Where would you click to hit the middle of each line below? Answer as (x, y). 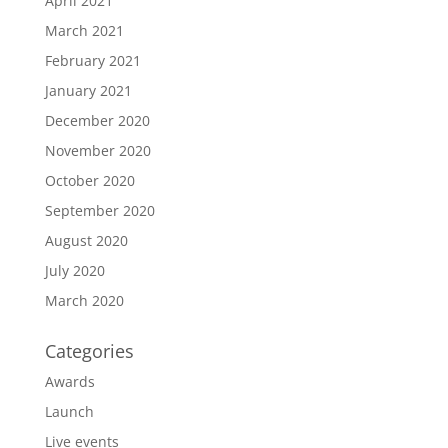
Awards (69, 381)
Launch (69, 411)
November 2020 (97, 150)
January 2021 (88, 90)
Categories (89, 350)
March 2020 (84, 300)
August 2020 (86, 240)
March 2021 (84, 30)
